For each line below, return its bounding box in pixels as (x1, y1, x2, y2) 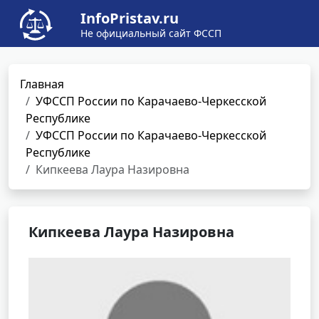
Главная (20, 76, 64, 92)
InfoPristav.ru (80, 9, 179, 28)
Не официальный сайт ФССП (80, 26, 221, 40)
